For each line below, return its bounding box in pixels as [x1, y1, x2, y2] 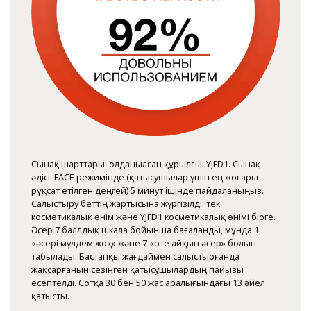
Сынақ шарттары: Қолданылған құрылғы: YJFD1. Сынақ [31, 158, 260, 171]
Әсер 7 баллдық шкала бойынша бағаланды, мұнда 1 [31, 224, 259, 237]
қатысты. [31, 289, 69, 303]
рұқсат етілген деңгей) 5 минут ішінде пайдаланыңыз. [31, 184, 264, 197]
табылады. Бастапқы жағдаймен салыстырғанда [31, 250, 239, 263]
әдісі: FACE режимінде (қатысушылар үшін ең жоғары [31, 171, 258, 184]
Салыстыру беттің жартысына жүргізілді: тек [31, 197, 220, 210]
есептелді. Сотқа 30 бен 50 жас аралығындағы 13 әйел [31, 276, 265, 289]
